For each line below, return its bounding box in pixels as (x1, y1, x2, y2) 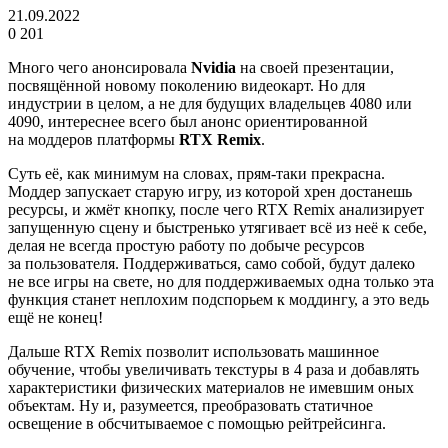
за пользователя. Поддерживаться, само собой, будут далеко (8, 254, 415, 272)
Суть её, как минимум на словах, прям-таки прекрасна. (8, 164, 385, 182)
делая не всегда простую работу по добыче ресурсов (8, 236, 365, 254)
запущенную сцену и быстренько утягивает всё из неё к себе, (8, 218, 427, 236)
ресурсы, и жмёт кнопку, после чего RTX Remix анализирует (8, 200, 424, 218)
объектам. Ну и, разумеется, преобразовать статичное (8, 396, 373, 414)
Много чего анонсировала (8, 58, 191, 76)
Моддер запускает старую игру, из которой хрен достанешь (8, 182, 412, 200)
